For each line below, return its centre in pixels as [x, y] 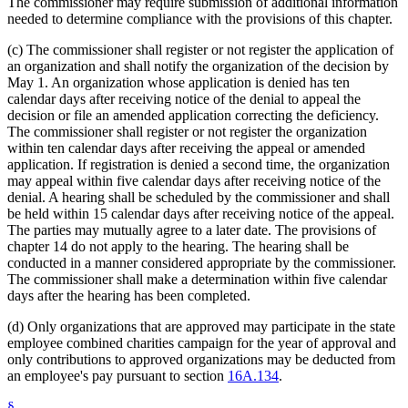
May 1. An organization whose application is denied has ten [178, 83]
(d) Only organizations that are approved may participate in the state [201, 327]
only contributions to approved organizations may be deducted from [201, 360]
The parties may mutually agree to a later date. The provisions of [192, 230]
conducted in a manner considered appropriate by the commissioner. [202, 263]
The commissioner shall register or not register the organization [187, 132]
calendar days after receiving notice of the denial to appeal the [184, 99]
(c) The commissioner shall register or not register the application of [200, 50]
